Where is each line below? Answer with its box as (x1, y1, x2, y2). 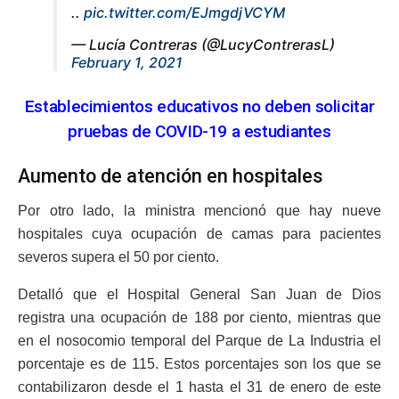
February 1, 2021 (71, 53, 183, 72)
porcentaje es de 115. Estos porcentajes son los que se (18, 356, 381, 372)
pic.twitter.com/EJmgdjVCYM (84, 4, 285, 22)
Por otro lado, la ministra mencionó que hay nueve (18, 203, 381, 219)
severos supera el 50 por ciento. (18, 249, 219, 265)
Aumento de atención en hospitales (18, 165, 323, 188)
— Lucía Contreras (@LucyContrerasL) (71, 36, 335, 54)
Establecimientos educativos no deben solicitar (24, 95, 375, 117)
